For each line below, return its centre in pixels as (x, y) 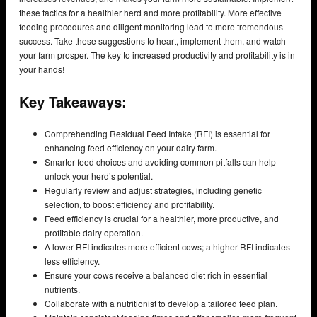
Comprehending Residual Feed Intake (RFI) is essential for (157, 134)
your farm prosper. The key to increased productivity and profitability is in (157, 54)
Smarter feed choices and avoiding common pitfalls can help (160, 162)
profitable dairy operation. (94, 233)
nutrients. (62, 289)
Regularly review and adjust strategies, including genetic (153, 190)
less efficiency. (72, 261)
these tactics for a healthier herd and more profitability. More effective (150, 12)
